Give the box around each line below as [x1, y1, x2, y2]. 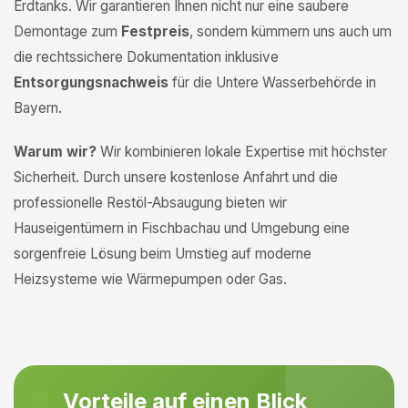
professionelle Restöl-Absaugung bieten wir [14, 194, 287, 211]
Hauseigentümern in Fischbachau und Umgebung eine [14, 219, 350, 237]
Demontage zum [14, 23, 121, 40]
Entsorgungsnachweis [14, 74, 168, 91]
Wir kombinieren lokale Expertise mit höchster [97, 143, 387, 160]
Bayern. [14, 99, 62, 117]
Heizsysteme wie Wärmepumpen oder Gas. [14, 270, 287, 288]
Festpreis [121, 23, 189, 40]
